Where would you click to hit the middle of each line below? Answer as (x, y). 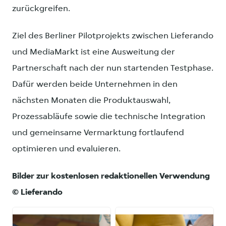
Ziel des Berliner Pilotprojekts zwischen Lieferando (113, 36)
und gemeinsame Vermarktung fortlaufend (98, 133)
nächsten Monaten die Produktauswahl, (91, 101)
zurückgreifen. (41, 9)
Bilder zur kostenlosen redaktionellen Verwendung (111, 177)
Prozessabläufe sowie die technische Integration (109, 117)
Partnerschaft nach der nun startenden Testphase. (113, 69)
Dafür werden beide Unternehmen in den (95, 85)
